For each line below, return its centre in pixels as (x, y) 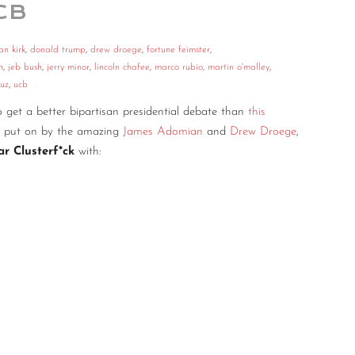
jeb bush (25, 68)
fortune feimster (178, 50)
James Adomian (163, 132)
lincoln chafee (122, 68)
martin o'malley (239, 68)
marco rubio (179, 68)
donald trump (58, 50)
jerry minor (68, 68)
